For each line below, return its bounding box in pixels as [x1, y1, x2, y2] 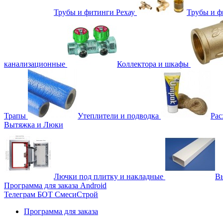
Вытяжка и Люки [4, 120, 63, 129]
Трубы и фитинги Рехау [54, 7, 135, 16]
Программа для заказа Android [4, 181, 107, 190]
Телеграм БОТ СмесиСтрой [4, 190, 98, 199]
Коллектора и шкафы [117, 59, 189, 68]
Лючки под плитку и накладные [54, 172, 163, 181]
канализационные [4, 59, 67, 68]
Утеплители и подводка [78, 111, 159, 120]
